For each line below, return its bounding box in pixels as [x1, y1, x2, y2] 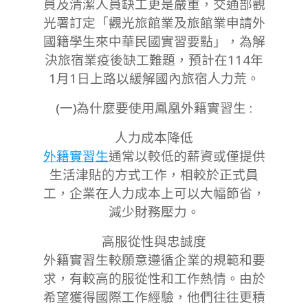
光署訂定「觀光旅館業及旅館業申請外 [43, 14, 265, 32]
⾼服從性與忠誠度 [102, 232, 206, 250]
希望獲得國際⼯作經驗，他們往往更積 [43, 288, 265, 306]
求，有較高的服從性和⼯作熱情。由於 [43, 269, 265, 287]
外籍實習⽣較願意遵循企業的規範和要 [43, 251, 265, 269]
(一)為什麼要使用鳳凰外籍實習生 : [56, 99, 252, 117]
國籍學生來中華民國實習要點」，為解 [43, 32, 265, 50]
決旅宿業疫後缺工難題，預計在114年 [45, 51, 263, 69]
